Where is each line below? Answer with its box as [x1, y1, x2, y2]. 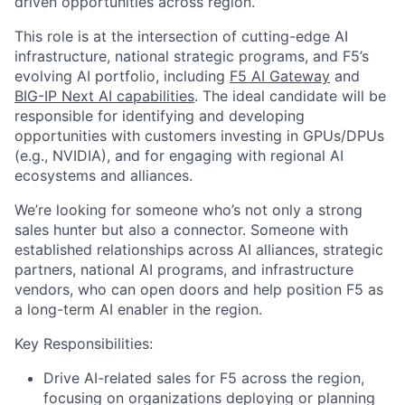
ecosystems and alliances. [14, 166, 193, 184]
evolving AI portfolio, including [14, 67, 230, 85]
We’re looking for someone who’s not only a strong [14, 201, 363, 219]
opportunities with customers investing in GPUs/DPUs [14, 127, 384, 145]
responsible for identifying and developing [14, 107, 305, 125]
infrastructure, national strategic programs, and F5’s [14, 47, 369, 65]
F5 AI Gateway [230, 67, 330, 85]
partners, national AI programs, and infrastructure [14, 260, 353, 278]
